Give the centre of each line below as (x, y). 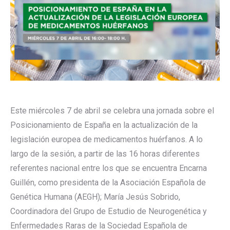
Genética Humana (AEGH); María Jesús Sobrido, (95, 197)
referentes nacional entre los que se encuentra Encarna (109, 168)
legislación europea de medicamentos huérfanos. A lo (107, 139)
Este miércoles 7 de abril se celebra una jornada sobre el (112, 110)
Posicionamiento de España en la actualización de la (104, 125)
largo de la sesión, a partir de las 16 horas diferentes (105, 154)
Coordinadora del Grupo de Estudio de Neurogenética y (109, 211)
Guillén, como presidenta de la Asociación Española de (108, 182)
